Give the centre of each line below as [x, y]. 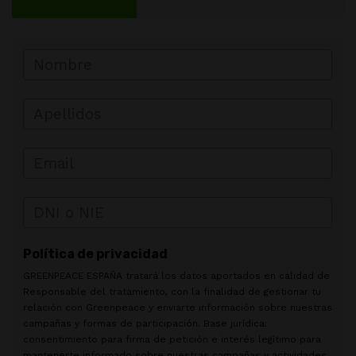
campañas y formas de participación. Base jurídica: [145, 323]
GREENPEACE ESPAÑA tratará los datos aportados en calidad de [176, 275]
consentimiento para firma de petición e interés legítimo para [172, 339]
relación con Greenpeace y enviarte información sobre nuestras [178, 307]
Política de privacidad [95, 253]
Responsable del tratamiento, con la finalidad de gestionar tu [172, 291]
